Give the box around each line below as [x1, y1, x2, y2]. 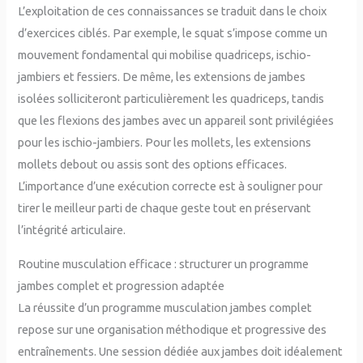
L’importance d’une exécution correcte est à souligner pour [18, 179, 323, 194]
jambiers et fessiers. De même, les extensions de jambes [18, 70, 306, 84]
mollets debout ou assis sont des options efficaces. [18, 157, 288, 172]
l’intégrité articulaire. [18, 223, 126, 237]
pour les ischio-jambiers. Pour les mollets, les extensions [18, 135, 312, 150]
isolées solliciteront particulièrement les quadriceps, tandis [18, 92, 325, 106]
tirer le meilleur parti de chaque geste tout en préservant [18, 201, 312, 216]
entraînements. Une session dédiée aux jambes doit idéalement [18, 344, 344, 358]
